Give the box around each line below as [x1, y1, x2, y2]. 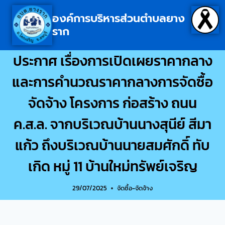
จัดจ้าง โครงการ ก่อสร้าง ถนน [28, 92, 197, 114]
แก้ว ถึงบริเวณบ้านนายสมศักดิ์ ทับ [15, 135, 210, 156]
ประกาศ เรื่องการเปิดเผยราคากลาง [13, 50, 212, 71]
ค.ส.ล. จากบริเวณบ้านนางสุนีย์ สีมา [14, 114, 211, 135]
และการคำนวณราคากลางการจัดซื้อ [12, 71, 213, 92]
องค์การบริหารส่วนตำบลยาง [52, 10, 185, 27]
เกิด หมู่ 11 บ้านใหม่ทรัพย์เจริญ [28, 156, 197, 177]
